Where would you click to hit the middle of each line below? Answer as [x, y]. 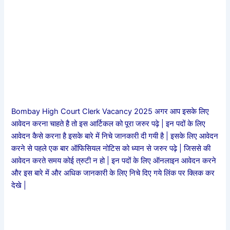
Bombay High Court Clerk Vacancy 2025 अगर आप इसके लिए [110, 111]
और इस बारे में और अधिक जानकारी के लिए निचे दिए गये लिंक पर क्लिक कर [113, 173]
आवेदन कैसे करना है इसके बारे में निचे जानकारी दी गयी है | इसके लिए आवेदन [115, 136]
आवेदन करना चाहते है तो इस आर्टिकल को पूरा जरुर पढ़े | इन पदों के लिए [109, 123]
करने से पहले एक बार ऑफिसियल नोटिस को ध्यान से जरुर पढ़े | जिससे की [111, 148]
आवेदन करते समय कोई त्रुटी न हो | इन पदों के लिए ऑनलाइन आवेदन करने [114, 160]
